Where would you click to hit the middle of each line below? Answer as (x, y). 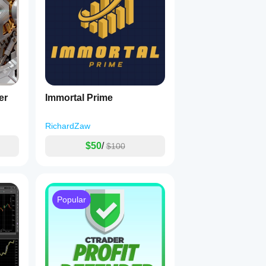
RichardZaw (68, 126)
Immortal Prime (79, 98)
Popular (72, 199)
